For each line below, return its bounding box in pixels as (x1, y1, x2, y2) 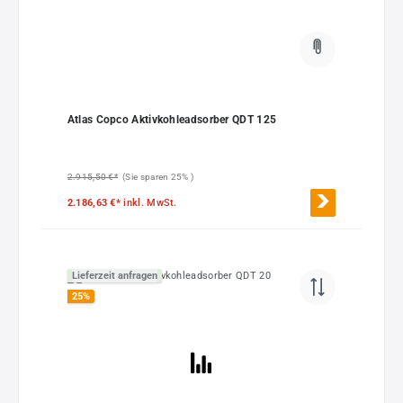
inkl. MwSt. (123, 196, 177, 209)
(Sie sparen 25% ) (122, 171, 194, 182)
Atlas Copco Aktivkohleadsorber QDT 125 (67, 113, 277, 127)
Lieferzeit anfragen (71, 270, 157, 282)
